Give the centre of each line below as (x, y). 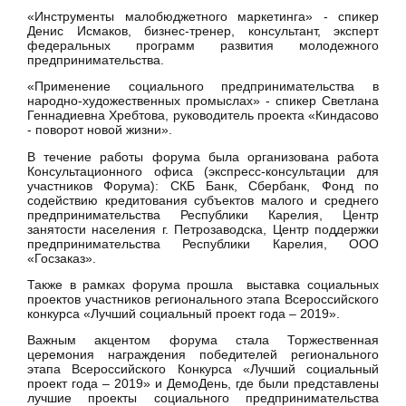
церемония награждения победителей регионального (203, 355)
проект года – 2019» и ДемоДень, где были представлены (203, 384)
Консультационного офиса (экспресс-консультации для (203, 171)
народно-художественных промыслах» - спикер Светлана (203, 101)
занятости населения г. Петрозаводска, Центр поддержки (203, 229)
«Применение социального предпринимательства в (203, 87)
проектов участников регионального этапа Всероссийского (203, 300)
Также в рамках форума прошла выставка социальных (203, 285)
